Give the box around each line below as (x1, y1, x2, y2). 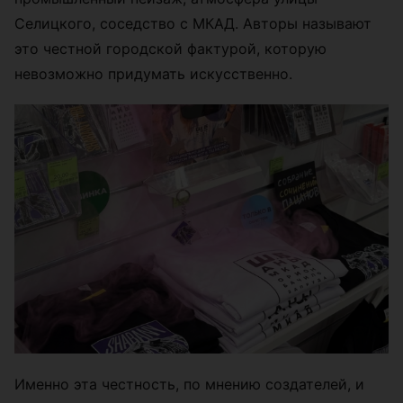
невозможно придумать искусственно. (14, 64, 292, 83)
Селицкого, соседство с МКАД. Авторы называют (14, 13, 372, 32)
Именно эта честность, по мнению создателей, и (14, 375, 364, 394)
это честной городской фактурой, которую (14, 39, 327, 58)
